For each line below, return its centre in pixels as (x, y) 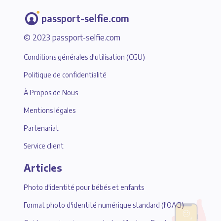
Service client (44, 146)
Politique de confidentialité (65, 74)
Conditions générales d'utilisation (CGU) (84, 57)
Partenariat (41, 128)
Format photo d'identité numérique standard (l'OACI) (104, 205)
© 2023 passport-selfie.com (72, 37)
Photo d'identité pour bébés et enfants (84, 187)
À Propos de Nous (51, 92)
